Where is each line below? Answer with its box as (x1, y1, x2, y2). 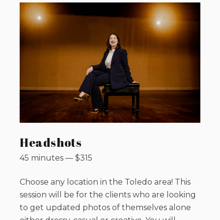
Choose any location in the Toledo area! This (20, 177, 191, 187)
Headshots (20, 135, 82, 151)
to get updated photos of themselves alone (20, 203, 191, 213)
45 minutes (20, 153, 63, 163)
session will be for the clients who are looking (20, 190, 196, 200)
